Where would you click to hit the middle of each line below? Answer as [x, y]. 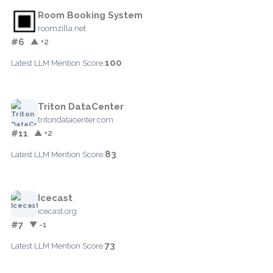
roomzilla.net [62, 28]
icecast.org [57, 211]
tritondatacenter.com [76, 119]
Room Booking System [90, 15]
